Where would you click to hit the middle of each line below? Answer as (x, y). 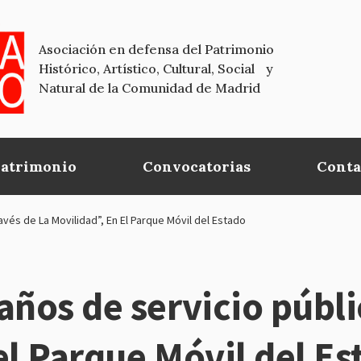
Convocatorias (197, 166)
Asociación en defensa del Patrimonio (156, 50)
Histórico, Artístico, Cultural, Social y (156, 69)
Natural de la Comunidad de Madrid (149, 88)
